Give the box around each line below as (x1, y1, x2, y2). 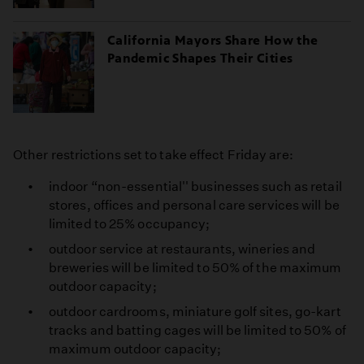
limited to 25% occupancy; (49, 216, 210, 232)
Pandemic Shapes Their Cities (107, 50, 293, 67)
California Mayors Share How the (107, 32, 318, 49)
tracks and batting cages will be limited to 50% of (49, 323, 346, 339)
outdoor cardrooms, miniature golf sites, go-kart (49, 304, 341, 320)
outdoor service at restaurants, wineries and (49, 241, 316, 258)
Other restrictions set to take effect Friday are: (13, 147, 293, 163)
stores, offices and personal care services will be (49, 197, 340, 214)
